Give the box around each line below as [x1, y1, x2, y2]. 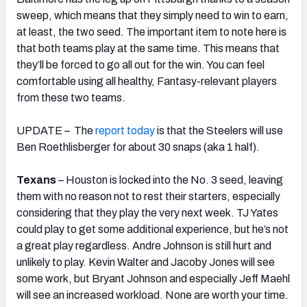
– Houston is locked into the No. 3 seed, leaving [56, 173, 283, 186]
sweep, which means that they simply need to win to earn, [16, 9, 288, 21]
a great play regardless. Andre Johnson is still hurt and [16, 239, 271, 251]
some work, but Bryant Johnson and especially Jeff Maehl [16, 272, 290, 284]
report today [95, 124, 155, 136]
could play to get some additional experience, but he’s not [16, 223, 288, 235]
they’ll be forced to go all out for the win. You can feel [16, 58, 265, 71]
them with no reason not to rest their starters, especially [16, 190, 280, 202]
